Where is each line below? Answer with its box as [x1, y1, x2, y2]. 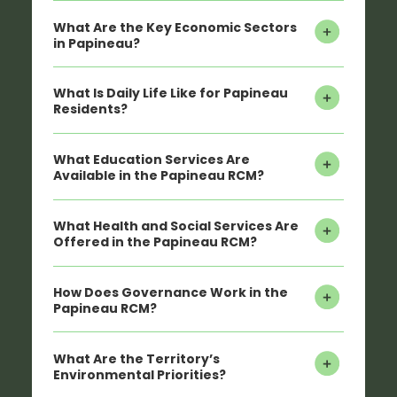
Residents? [53, 100, 128, 119]
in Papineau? [53, 34, 140, 52]
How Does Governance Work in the [53, 284, 288, 302]
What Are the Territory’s [53, 349, 220, 368]
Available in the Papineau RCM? [53, 167, 264, 185]
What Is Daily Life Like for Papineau [53, 84, 288, 103]
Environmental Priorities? [53, 365, 226, 384]
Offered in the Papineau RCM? [53, 233, 257, 252]
